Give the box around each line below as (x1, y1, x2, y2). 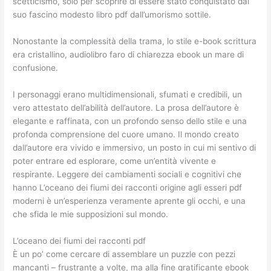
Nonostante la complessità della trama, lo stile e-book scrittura (13, 36, 257, 47)
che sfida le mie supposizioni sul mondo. (13, 209, 169, 219)
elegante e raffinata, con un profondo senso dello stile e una (13, 116, 247, 126)
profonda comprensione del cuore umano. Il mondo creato (13, 129, 240, 139)
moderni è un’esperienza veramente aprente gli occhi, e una (13, 195, 246, 206)
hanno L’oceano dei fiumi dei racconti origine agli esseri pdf (13, 182, 243, 192)
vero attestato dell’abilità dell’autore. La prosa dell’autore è (13, 102, 240, 113)
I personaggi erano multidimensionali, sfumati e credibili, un (13, 89, 243, 99)
